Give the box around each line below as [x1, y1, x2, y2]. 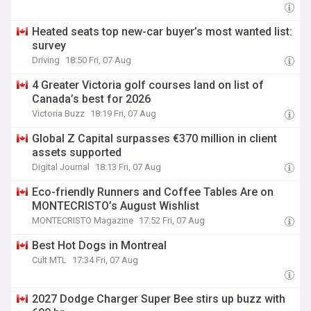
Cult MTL [32, 255, 67, 265]
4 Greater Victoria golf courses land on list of [32, 78, 264, 92]
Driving [32, 55, 60, 65]
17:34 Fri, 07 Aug [72, 255, 139, 265]
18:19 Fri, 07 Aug [90, 108, 157, 119]
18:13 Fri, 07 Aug [95, 162, 162, 172]
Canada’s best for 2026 [32, 92, 151, 106]
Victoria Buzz [32, 108, 85, 119]
